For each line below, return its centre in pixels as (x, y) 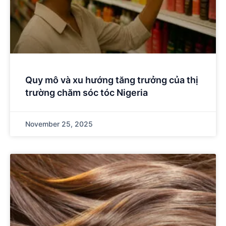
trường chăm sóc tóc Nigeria (87, 92)
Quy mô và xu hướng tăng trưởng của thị (112, 80)
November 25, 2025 (59, 124)
